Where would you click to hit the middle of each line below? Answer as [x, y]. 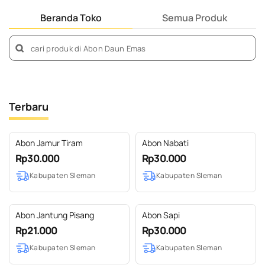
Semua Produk [194, 17]
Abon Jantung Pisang [55, 215]
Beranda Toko [71, 17]
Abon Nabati [165, 143]
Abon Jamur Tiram [49, 143]
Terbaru [29, 106]
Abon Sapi [161, 215]
